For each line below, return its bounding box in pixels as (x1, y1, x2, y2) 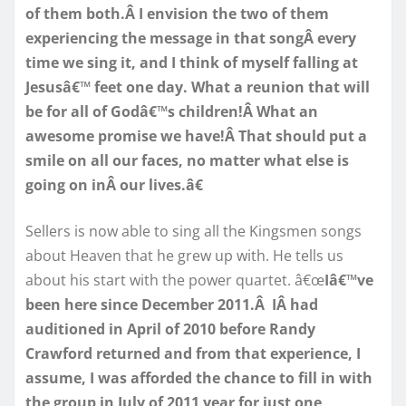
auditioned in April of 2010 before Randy (25, 318, 315, 339)
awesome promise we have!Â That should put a (25, 125, 367, 146)
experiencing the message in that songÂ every (25, 27, 356, 48)
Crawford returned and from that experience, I (25, 343, 361, 363)
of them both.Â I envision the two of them (25, 3, 329, 24)
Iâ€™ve (324, 269, 373, 290)
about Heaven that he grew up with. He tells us (25, 245, 343, 266)
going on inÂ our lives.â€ (25, 174, 203, 195)
